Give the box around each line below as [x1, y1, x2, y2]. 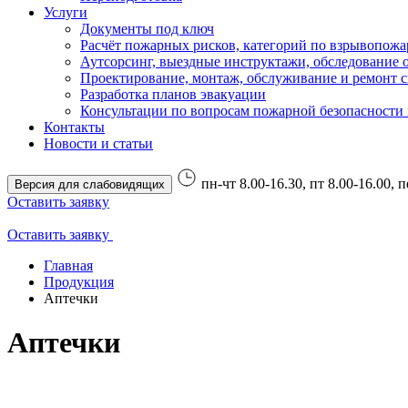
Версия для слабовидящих [58, 178, 165, 191]
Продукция [44, 274, 114, 290]
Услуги [44, 5, 87, 20]
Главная [44, 258, 93, 273]
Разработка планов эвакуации [80, 87, 266, 102]
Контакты [44, 119, 105, 135]
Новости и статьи [44, 136, 153, 151]
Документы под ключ [80, 21, 214, 36]
